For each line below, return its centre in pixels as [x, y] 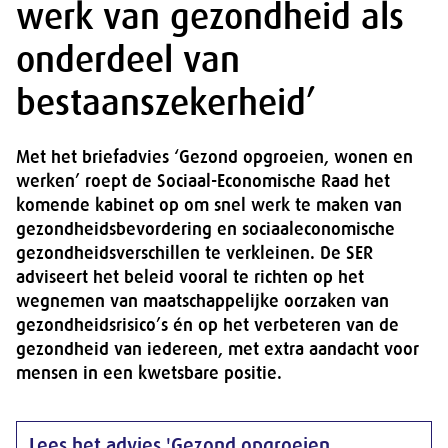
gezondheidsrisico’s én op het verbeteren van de [207, 325]
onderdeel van [128, 60]
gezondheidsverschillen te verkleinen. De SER [194, 253]
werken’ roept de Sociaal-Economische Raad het [203, 181]
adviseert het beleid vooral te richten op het [190, 277]
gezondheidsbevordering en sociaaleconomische [205, 229]
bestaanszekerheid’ [166, 103]
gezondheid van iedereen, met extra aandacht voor [217, 349]
